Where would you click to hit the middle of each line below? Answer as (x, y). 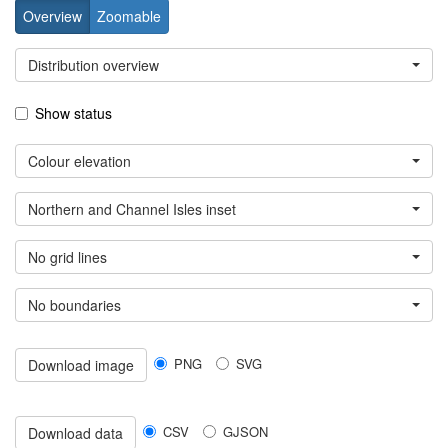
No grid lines (67, 257)
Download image (81, 365)
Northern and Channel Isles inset (132, 209)
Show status (73, 113)
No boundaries (74, 305)
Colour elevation (79, 161)
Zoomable (129, 16)
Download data (75, 433)
